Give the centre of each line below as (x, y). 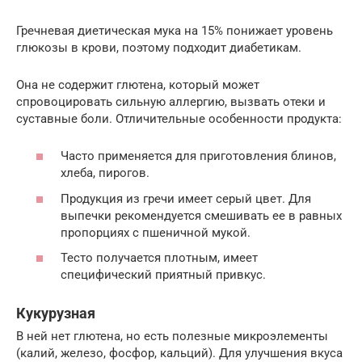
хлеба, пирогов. (105, 173)
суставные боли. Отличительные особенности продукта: (179, 118)
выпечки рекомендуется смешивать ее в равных (201, 215)
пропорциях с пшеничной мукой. (156, 232)
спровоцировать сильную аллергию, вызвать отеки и (171, 101)
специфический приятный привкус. (163, 275)
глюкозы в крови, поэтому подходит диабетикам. (159, 47)
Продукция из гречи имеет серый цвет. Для (186, 198)
